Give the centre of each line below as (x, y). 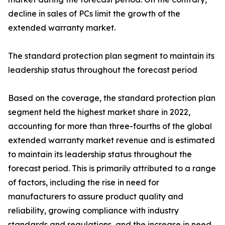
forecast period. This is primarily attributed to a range (112, 168)
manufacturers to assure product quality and (96, 197)
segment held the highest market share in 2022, (99, 112)
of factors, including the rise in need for (84, 183)
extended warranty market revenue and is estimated (111, 140)
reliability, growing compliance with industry (93, 211)
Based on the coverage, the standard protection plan (112, 98)
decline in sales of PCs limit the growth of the (94, 14)
